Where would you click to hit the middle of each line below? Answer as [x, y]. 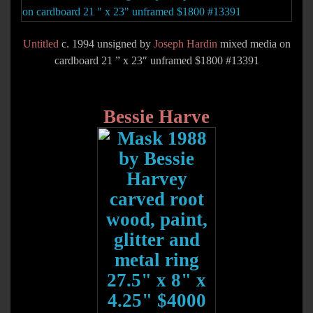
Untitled [41, 44]
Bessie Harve [156, 117]
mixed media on [254, 44]
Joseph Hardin [185, 44]
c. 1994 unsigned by [106, 44]
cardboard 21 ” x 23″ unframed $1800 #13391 [156, 60]
